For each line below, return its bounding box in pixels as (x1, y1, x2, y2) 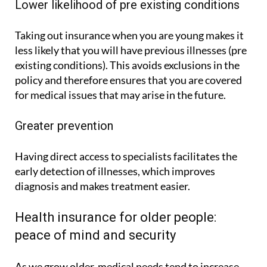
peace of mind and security (15, 228, 176, 243)
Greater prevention (15, 119, 113, 133)
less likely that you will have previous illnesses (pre (15, 44, 247, 57)
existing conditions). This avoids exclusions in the (15, 58, 240, 72)
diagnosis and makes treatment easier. (15, 179, 190, 193)
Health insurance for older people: (15, 210, 216, 225)
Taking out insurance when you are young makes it (15, 29, 244, 42)
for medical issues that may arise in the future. (15, 88, 226, 102)
